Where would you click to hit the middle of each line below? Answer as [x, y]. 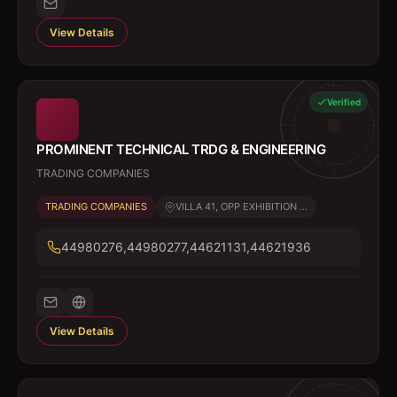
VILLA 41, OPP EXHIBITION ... [241, 206]
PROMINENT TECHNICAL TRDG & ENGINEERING [181, 149]
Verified [344, 102]
